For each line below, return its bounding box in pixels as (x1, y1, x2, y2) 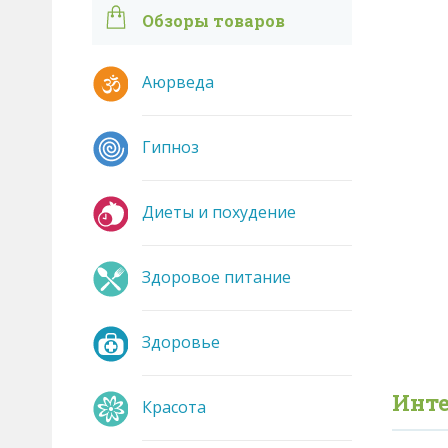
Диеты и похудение (142, 201, 296, 223)
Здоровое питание (142, 266, 291, 288)
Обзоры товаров (142, 10, 285, 31)
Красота (142, 396, 206, 418)
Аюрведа (142, 71, 214, 93)
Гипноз (142, 136, 199, 158)
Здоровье (142, 331, 220, 353)
